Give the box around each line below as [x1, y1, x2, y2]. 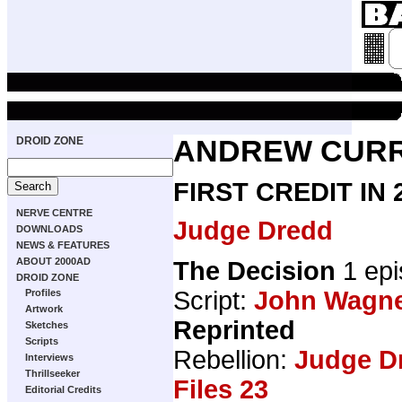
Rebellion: [173, 345, 294, 374]
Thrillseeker [25, 368, 80, 379]
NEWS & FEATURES [16, 240, 109, 250]
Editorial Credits [25, 384, 101, 395]
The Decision [173, 256, 336, 285]
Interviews [25, 352, 74, 363]
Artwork [25, 303, 63, 314]
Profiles [25, 287, 61, 298]
